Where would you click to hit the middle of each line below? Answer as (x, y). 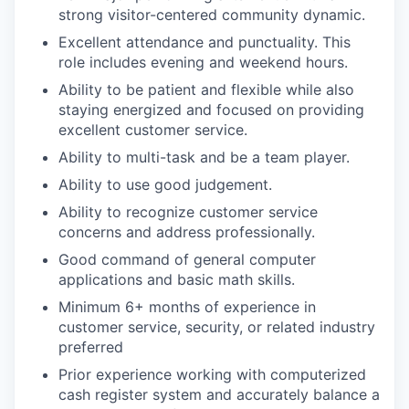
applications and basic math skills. (177, 279)
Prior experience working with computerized (212, 374)
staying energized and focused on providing (211, 110)
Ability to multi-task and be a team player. (204, 157)
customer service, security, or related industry (217, 327)
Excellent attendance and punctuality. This (204, 42)
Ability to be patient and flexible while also (206, 89)
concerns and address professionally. (187, 232)
